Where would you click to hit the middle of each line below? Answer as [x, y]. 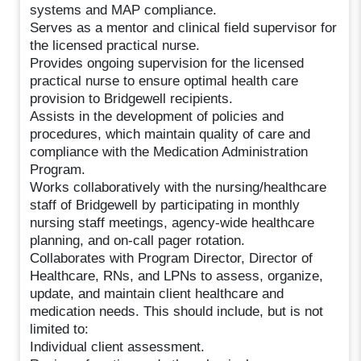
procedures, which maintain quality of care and [170, 134]
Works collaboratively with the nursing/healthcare [178, 187]
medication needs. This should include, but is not [177, 311]
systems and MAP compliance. [124, 10]
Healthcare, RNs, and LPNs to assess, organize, [177, 276]
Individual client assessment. [118, 346]
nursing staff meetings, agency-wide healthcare [172, 222]
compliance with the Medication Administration [169, 151]
